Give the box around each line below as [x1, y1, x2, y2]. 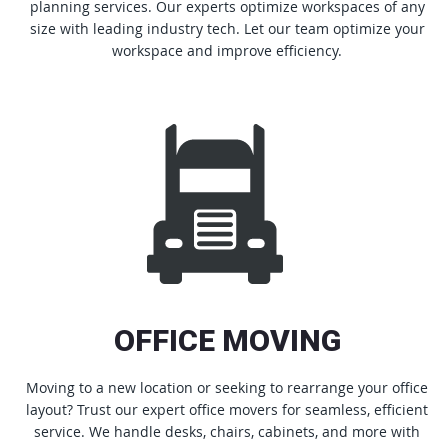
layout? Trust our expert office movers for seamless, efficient [26, 399, 429, 419]
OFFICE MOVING [113, 322, 341, 358]
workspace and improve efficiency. [112, 40, 343, 60]
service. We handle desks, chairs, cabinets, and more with [34, 421, 421, 441]
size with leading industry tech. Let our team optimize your [29, 18, 425, 38]
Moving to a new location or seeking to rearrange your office [26, 377, 429, 397]
